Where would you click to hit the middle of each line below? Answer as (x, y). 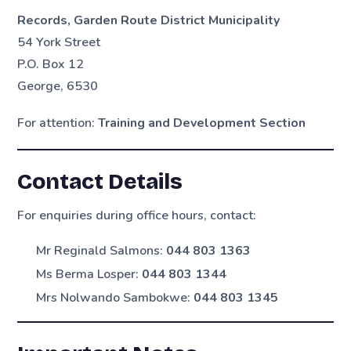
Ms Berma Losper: (89, 274)
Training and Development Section (202, 123)
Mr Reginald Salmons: (101, 250)
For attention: (58, 123)
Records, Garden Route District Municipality (149, 20)
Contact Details (100, 182)
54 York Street (59, 42)
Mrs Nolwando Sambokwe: (115, 297)
